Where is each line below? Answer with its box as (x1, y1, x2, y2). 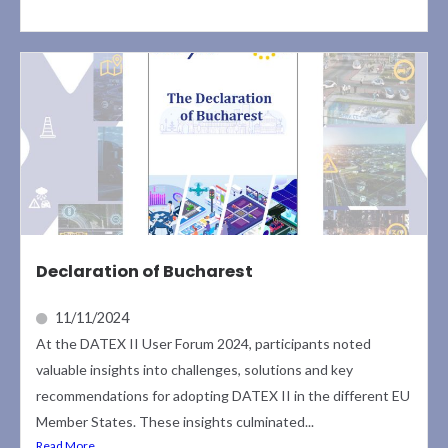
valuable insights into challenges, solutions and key (36, 361, 353, 379)
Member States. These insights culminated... (36, 413, 314, 431)
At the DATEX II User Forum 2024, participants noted (36, 335, 371, 353)
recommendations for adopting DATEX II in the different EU (36, 387, 410, 405)
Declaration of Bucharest (36, 260, 253, 284)
